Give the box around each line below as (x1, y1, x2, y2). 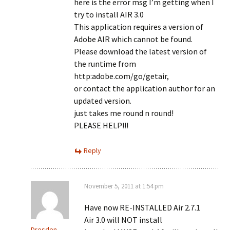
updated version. (74, 95, 131, 106)
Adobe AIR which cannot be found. (74, 34, 193, 44)
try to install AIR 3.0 (74, 9, 144, 20)
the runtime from (74, 59, 136, 69)
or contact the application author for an (74, 83, 215, 93)
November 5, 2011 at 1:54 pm (84, 182, 164, 190)
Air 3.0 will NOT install (84, 215, 162, 225)
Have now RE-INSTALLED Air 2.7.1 (84, 202, 200, 213)
